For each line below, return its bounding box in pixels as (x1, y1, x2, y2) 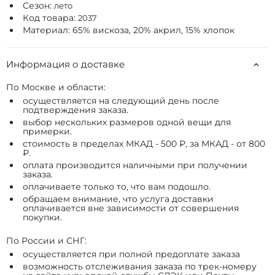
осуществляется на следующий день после (23, 95, 219, 106)
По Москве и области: (6, 82, 106, 93)
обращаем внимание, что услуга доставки (23, 193, 214, 204)
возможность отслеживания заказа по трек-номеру (23, 261, 257, 272)
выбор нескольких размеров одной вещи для (23, 117, 231, 128)
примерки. (23, 126, 72, 137)
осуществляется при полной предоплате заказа (23, 249, 240, 260)
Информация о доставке (6, 58, 125, 70)
